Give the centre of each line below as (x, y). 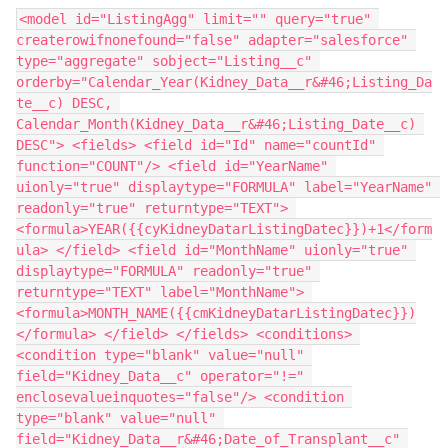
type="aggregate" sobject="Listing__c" (164, 61)
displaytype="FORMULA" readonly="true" (164, 271)
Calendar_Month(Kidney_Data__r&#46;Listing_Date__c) (216, 124)
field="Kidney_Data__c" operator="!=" (160, 376)
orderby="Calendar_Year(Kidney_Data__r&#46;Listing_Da (224, 82)
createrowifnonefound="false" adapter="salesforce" (212, 40)
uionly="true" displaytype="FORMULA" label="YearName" (224, 187)
